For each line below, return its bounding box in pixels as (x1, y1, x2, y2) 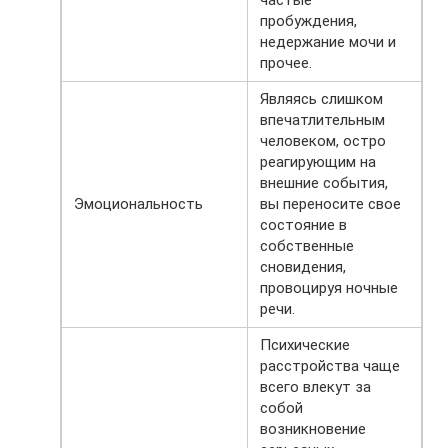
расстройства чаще (260, 356, 400, 375)
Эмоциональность (74, 194, 203, 213)
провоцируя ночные (260, 278, 398, 297)
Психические (260, 335, 350, 354)
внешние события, (260, 173, 388, 192)
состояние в (260, 215, 347, 234)
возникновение (260, 419, 366, 438)
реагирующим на (260, 152, 376, 171)
